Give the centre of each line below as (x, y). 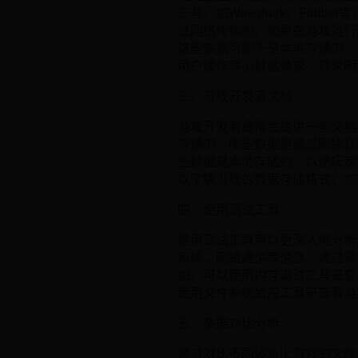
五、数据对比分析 (229, 324)
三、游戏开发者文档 (235, 97)
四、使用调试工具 (229, 210)
